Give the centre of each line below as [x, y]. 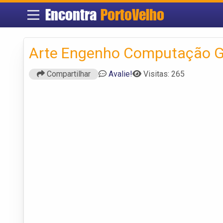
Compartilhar [68, 74]
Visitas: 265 [164, 74]
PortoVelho [132, 15]
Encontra [73, 15]
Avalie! [120, 74]
